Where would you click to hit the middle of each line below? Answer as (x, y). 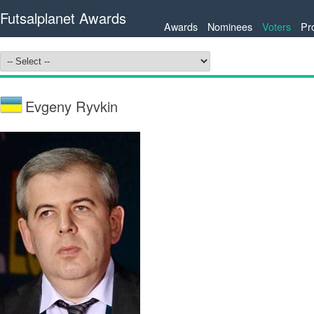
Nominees (230, 26)
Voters (277, 26)
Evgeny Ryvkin (71, 106)
